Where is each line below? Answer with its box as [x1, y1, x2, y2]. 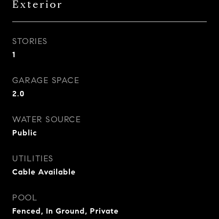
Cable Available [12, 167, 76, 176]
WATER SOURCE [12, 114, 81, 125]
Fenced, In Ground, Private [12, 206, 119, 216]
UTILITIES [12, 153, 54, 164]
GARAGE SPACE [12, 75, 79, 86]
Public [12, 128, 37, 137]
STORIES [12, 36, 48, 46]
